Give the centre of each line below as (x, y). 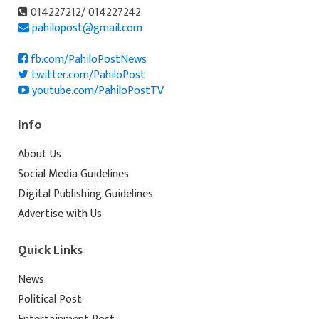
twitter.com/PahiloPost (87, 75)
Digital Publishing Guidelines (85, 194)
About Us (40, 154)
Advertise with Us (60, 214)
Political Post (50, 299)
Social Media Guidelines (73, 174)
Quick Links (50, 250)
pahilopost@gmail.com (87, 28)
